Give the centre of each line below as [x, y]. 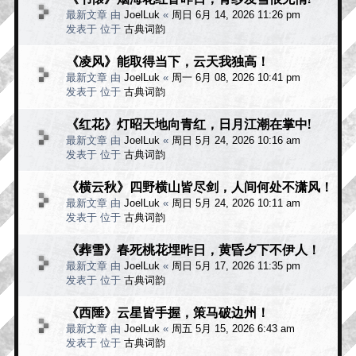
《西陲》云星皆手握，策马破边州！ [168, 311]
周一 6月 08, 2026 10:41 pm [236, 77]
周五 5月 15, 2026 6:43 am [233, 328]
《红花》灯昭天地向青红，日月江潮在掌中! [188, 123]
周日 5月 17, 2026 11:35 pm [236, 265]
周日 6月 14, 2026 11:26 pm [236, 14]
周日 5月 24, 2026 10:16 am [236, 140]
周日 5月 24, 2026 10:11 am [236, 203]
